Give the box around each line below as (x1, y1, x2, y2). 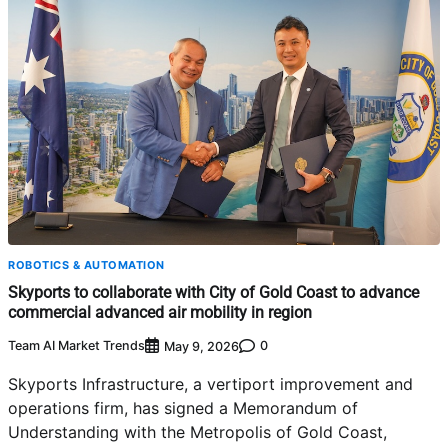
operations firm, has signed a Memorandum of (8, 397, 358, 418)
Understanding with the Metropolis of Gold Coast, (8, 421, 387, 442)
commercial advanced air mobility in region (8, 303, 312, 323)
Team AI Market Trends (8, 338, 145, 354)
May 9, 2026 (164, 338, 239, 354)
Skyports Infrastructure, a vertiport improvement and (8, 373, 413, 394)
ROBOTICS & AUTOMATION (8, 258, 165, 273)
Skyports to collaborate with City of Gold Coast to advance (8, 283, 419, 303)
